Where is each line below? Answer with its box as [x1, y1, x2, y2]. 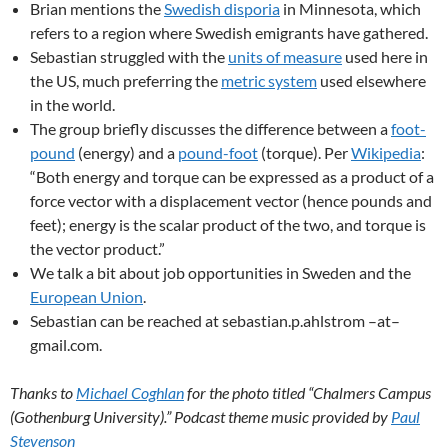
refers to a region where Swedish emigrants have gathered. [30, 23, 428, 42]
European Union [30, 287, 143, 306]
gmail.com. [30, 335, 102, 354]
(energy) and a [75, 143, 178, 162]
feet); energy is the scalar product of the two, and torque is [30, 215, 426, 234]
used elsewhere [317, 71, 426, 90]
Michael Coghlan [76, 383, 184, 402]
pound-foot [178, 143, 258, 162]
